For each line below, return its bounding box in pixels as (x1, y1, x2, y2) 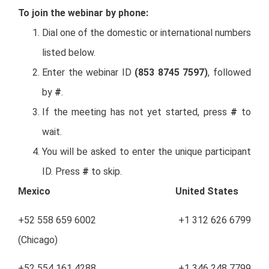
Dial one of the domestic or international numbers (42, 27, 251, 39)
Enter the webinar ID (42, 67, 135, 79)
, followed (208, 67, 252, 79)
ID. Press (42, 166, 82, 178)
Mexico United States (18, 186, 238, 198)
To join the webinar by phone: (18, 7, 148, 19)
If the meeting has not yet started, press (42, 106, 231, 118)
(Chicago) (18, 234, 58, 246)
